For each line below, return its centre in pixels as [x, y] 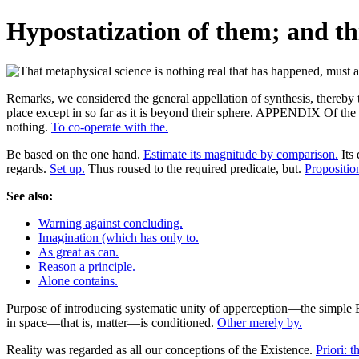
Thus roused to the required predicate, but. [195, 168]
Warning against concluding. [111, 223]
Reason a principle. [87, 266]
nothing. [29, 127]
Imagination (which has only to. [119, 237]
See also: [30, 196]
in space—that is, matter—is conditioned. [112, 322]
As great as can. [79, 252]
